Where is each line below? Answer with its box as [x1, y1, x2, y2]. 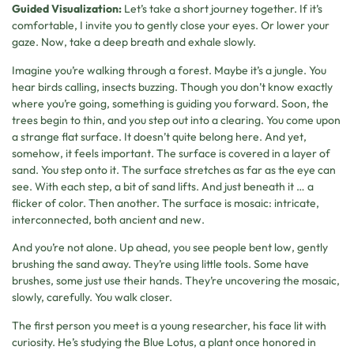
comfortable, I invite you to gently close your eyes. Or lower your [12, 18, 330, 33]
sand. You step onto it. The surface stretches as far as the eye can [12, 162, 336, 177]
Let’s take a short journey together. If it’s [124, 2, 322, 17]
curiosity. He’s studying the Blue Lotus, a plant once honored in [12, 334, 316, 349]
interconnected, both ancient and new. [12, 212, 205, 227]
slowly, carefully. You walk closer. [12, 290, 172, 305]
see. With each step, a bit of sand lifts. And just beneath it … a [12, 179, 314, 194]
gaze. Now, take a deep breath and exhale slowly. [12, 35, 256, 50]
